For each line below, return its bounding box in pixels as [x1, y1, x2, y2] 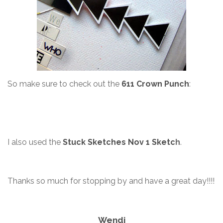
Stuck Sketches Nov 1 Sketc [63, 137, 175, 147]
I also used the [7, 137, 63, 147]
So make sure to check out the [7, 79, 119, 89]
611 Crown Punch [121, 79, 189, 89]
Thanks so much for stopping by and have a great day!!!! [7, 176, 215, 186]
